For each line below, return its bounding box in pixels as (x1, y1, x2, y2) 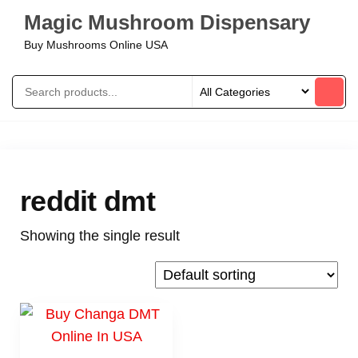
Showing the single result (20, 228, 180, 244)
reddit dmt (20, 185, 155, 217)
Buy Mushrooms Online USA (24, 38, 168, 51)
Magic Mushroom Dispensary (24, 10, 310, 34)
